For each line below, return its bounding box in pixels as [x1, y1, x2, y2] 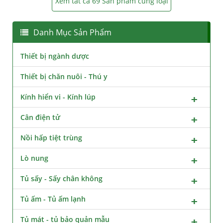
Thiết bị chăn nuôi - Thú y [20, 72, 108, 82]
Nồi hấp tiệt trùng [20, 133, 82, 143]
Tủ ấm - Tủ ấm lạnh [20, 194, 86, 204]
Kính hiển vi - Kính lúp [20, 92, 96, 102]
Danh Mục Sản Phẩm [33, 26, 111, 38]
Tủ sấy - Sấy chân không [20, 174, 103, 184]
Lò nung [20, 153, 48, 163]
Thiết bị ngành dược [20, 51, 89, 61]
